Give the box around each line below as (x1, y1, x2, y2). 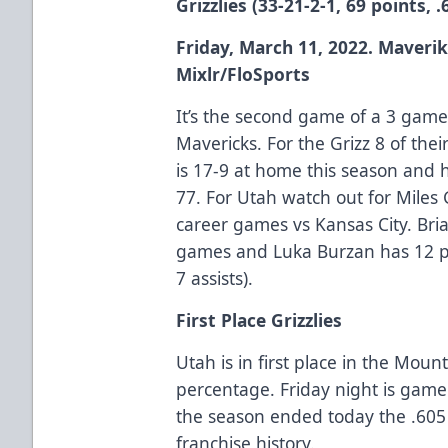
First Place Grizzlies (176, 307, 343, 332)
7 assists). (176, 265, 254, 290)
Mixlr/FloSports (176, 61, 311, 86)
